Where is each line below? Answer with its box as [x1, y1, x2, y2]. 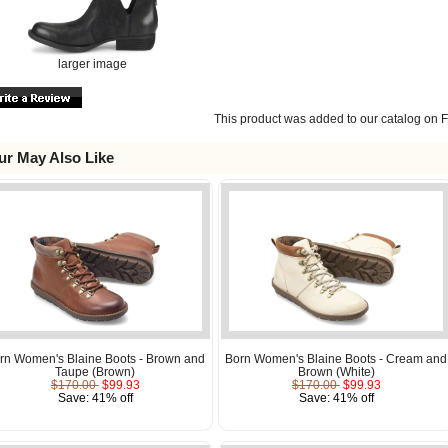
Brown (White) [297, 364, 375, 378]
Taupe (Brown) [55, 364, 136, 378]
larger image [58, 56, 128, 70]
